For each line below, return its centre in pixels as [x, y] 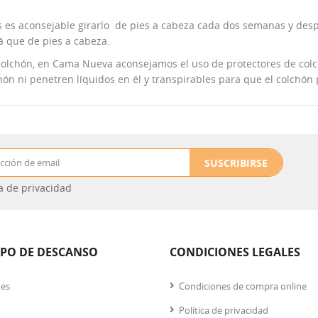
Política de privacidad [224, 310]
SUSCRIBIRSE [236, 163]
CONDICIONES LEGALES [235, 252]
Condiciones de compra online [243, 286]
